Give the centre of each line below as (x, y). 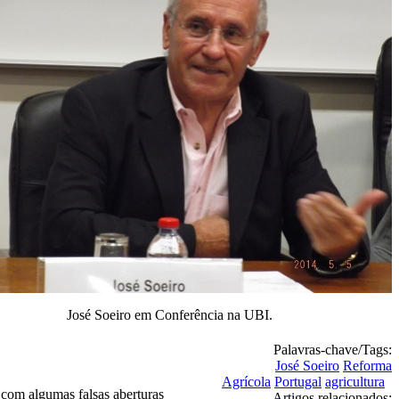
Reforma (367, 366)
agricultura (355, 382)
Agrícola (246, 382)
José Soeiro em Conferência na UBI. (169, 314)
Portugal (298, 382)
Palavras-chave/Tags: (333, 350)
